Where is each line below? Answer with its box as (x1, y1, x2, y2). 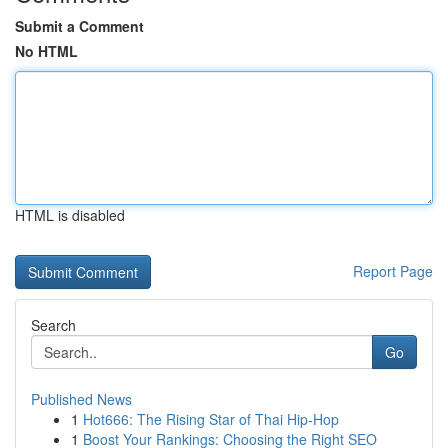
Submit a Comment (15, 16, 144, 36)
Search (31, 315, 76, 335)
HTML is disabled (15, 205, 125, 225)
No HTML (15, 41, 78, 61)
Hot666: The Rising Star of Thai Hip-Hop (83, 409, 339, 429)
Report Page (353, 261, 433, 281)
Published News (31, 389, 132, 409)
